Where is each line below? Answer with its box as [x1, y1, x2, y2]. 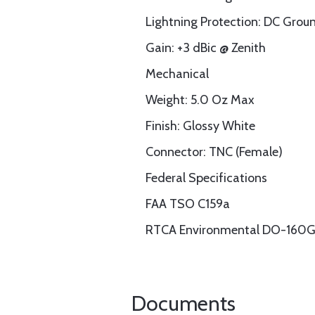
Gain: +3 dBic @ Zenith [146, 40, 266, 56]
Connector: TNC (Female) [146, 144, 283, 160]
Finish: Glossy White [146, 118, 255, 134]
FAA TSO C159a [146, 196, 230, 212]
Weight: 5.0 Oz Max [146, 92, 255, 108]
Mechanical [146, 66, 209, 82]
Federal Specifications [146, 170, 267, 186]
